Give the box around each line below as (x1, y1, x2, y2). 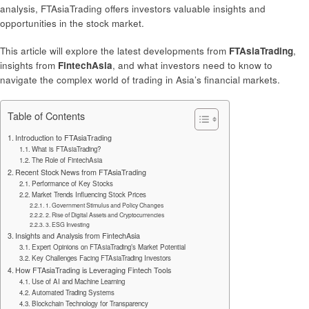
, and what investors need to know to (112, 58, 272, 72)
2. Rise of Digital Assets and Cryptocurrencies (46, 210, 165, 219)
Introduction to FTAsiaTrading (15, 132, 112, 143)
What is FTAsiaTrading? (32, 143, 101, 154)
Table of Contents (8, 108, 85, 123)
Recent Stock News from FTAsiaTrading (15, 166, 147, 177)
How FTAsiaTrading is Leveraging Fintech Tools (15, 264, 172, 275)
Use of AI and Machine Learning (32, 276, 126, 286)
